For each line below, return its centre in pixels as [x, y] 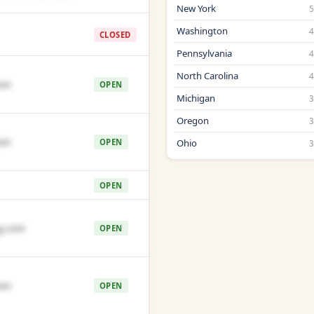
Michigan [196, 98]
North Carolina [207, 76]
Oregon [192, 121]
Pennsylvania [204, 54]
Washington [202, 31]
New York [196, 9]
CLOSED [115, 34]
